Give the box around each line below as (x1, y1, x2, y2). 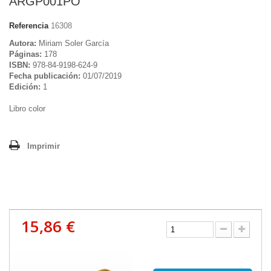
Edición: (9, 82, 41, 92)
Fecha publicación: (9, 71, 80, 81)
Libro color (9, 104, 45, 114)
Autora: (9, 39, 39, 48)
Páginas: (9, 50, 42, 59)
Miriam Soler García (39, 39, 109, 48)
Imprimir (27, 142, 60, 151)
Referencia (9, 21, 48, 31)
